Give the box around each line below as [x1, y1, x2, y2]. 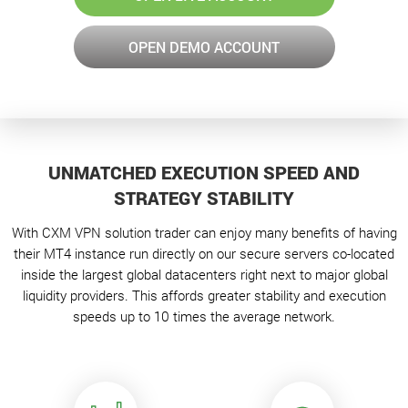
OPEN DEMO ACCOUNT [128, 36, 280, 56]
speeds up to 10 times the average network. [73, 306, 335, 325]
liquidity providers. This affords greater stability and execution [22, 285, 386, 304]
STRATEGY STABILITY [114, 185, 294, 209]
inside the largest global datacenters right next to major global [20, 264, 388, 283]
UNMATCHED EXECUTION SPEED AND [48, 159, 360, 184]
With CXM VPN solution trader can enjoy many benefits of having [11, 222, 397, 241]
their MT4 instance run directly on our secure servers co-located [14, 243, 394, 262]
